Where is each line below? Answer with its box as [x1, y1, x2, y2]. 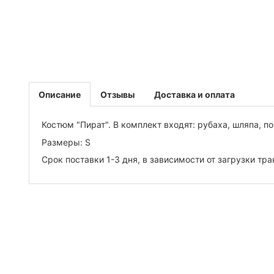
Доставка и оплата [154, 89, 235, 100]
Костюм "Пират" [42, 119, 108, 130]
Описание [39, 89, 81, 100]
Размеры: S [42, 136, 91, 147]
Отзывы [100, 89, 135, 100]
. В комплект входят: [108, 119, 198, 130]
